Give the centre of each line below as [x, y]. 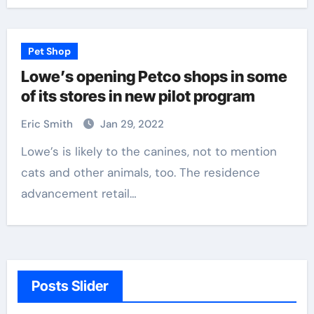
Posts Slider [70, 286]
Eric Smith [48, 124]
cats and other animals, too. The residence [140, 172]
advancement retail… [78, 193]
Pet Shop [49, 51]
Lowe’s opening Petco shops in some [154, 76]
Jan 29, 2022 [132, 124]
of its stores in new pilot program [138, 96]
